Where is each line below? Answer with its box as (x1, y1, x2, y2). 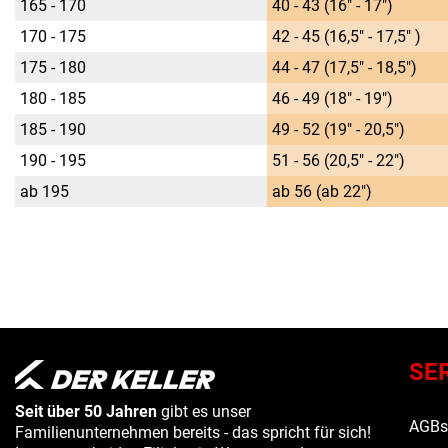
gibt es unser (157, 402, 251, 422)
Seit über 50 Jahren (15, 402, 157, 422)
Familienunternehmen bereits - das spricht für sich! (15, 423, 371, 443)
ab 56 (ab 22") (272, 182, 372, 202)
